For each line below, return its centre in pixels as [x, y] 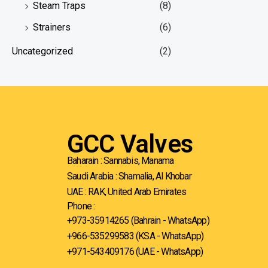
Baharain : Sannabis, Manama [121, 161]
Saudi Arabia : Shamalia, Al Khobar [129, 176]
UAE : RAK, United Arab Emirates [127, 192]
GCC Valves [130, 144]
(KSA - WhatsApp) [170, 236]
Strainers [52, 27]
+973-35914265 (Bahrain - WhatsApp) [138, 221]
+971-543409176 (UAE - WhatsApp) [135, 252]
